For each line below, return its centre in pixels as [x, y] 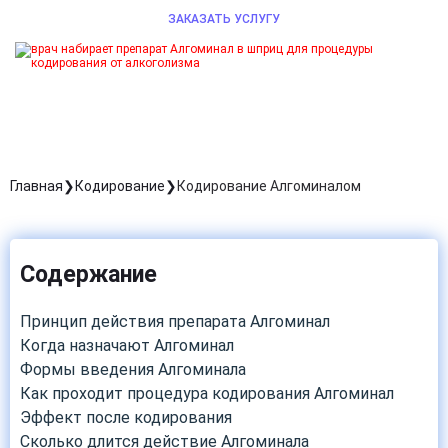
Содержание [88, 274]
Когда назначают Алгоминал [127, 345]
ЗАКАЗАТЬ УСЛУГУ [224, 19]
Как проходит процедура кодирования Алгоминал [207, 393]
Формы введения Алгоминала [133, 369]
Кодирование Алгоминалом [269, 186]
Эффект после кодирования [126, 417]
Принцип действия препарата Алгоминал [175, 321]
